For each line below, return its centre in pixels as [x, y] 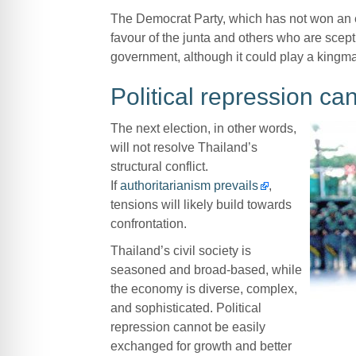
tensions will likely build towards [201, 204]
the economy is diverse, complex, [203, 288]
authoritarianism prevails [189, 185]
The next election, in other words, [203, 128]
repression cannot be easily [188, 327]
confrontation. [148, 223]
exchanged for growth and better [201, 346]
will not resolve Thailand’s [184, 147]
